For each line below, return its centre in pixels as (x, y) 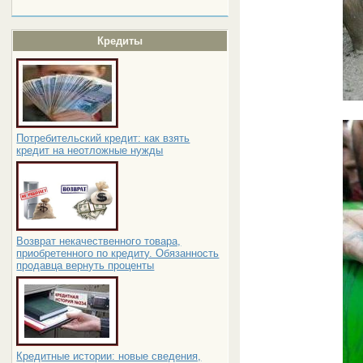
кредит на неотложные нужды (90, 150)
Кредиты (120, 41)
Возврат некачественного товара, (99, 241)
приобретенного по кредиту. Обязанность (118, 253)
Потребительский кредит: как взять (103, 138)
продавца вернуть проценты (85, 265)
